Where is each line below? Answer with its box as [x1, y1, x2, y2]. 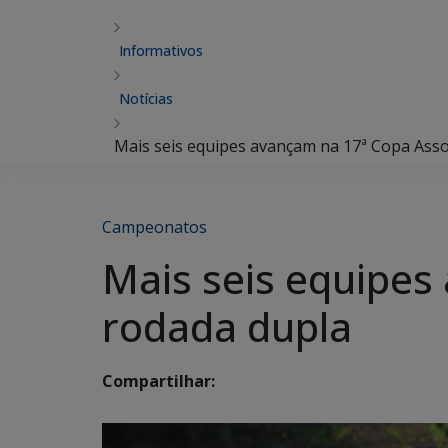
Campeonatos [102, 216, 207, 238]
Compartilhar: [102, 370, 215, 393]
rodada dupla [102, 299, 352, 354]
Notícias [119, 89, 173, 108]
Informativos [119, 41, 203, 60]
